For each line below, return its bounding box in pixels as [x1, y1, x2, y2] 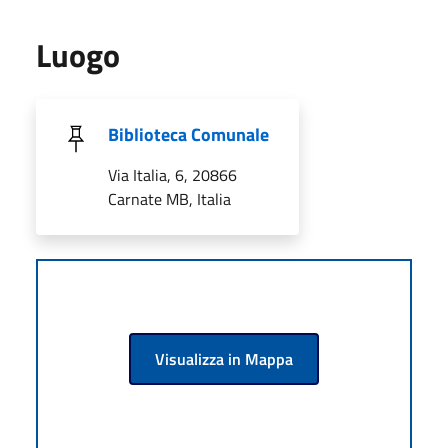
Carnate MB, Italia [108, 186, 231, 211]
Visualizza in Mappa [155, 346, 293, 371]
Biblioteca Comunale [108, 120, 269, 148]
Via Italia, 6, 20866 [108, 162, 237, 187]
